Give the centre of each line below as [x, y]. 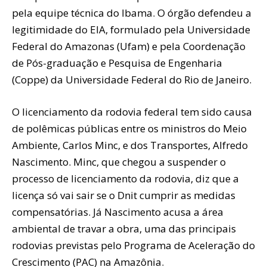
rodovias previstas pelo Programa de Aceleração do [133, 245]
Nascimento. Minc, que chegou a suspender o [119, 162]
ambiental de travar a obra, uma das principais [124, 228]
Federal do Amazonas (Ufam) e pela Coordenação [129, 46]
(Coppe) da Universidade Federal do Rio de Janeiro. [132, 79]
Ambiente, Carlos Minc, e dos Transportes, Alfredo [130, 145]
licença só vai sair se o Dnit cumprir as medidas [124, 195]
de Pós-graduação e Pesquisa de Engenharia [117, 63]
